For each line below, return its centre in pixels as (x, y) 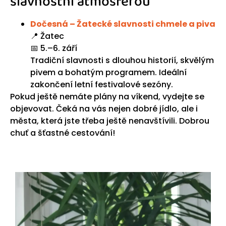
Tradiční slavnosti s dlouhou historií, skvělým (122, 61)
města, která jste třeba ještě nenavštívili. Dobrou (110, 121)
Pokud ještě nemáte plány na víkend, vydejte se (107, 97)
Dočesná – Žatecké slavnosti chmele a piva (123, 24)
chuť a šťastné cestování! (63, 133)
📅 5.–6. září (54, 48)
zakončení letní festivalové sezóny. (102, 85)
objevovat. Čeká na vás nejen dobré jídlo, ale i (104, 109)
